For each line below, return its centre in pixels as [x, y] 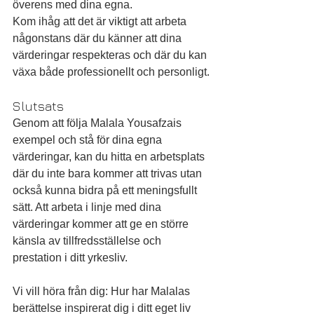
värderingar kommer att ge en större [102, 224]
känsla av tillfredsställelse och [88, 241]
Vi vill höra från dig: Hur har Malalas [103, 291]
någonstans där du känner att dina [98, 38]
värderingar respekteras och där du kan [111, 55]
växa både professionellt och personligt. [111, 72]
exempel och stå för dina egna [89, 140]
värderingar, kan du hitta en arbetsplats [110, 157]
